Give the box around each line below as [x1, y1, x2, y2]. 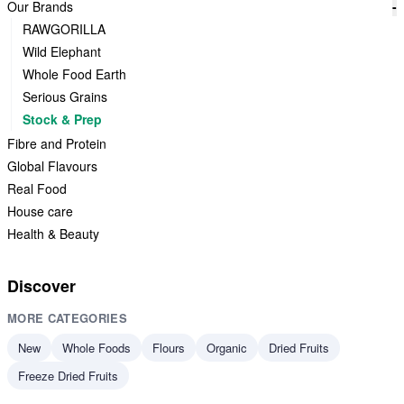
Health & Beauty [7, 225, 99, 243]
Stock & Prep [23, 110, 102, 128]
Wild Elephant [23, 42, 101, 60]
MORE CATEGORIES [7, 309, 127, 326]
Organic [207, 339, 247, 356]
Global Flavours [7, 157, 97, 175]
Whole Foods [62, 339, 131, 356]
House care [7, 202, 73, 220]
